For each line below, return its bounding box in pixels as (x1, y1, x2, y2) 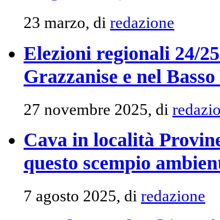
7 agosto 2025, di (24, 187, 141, 205)
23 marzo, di (24, 14, 110, 32)
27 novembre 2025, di (24, 100, 172, 118)
